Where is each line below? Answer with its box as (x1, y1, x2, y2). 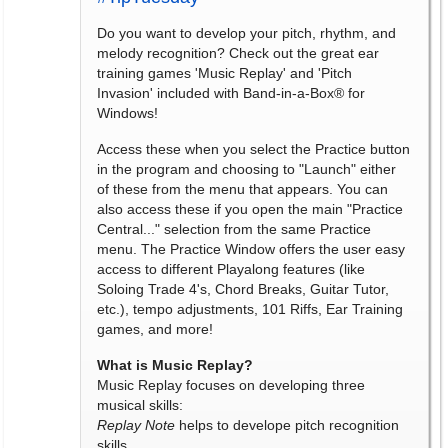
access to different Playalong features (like (97, 261, 365, 277)
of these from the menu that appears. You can (97, 181, 388, 197)
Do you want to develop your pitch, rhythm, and (97, 25, 396, 41)
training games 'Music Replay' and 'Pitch (97, 65, 352, 81)
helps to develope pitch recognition (175, 417, 399, 433)
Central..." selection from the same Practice (97, 221, 371, 237)
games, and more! (97, 321, 213, 337)
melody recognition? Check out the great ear (97, 45, 379, 61)
